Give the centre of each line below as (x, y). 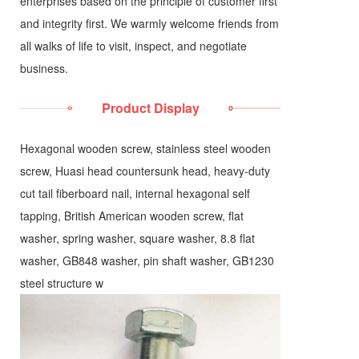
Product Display (150, 108)
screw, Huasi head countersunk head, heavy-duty (145, 171)
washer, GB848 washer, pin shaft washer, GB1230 (147, 260)
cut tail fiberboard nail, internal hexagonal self (135, 193)
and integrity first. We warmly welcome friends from (149, 23)
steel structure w (62, 283)
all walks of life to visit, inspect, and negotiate (133, 46)
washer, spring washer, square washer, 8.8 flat (137, 238)
